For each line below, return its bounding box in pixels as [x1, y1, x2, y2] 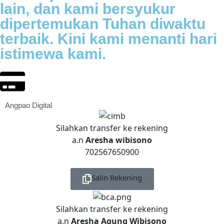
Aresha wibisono [85, 134, 152, 145]
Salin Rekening [91, 172, 142, 182]
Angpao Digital [5, 101, 52, 109]
